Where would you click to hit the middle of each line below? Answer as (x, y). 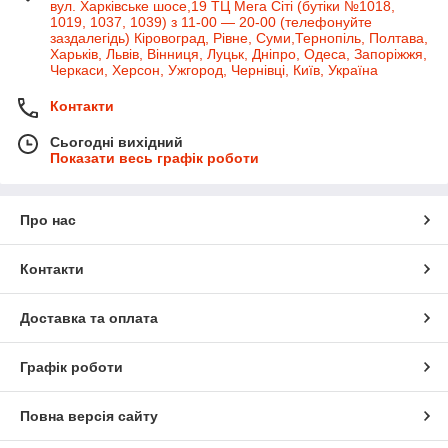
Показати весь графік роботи (154, 158)
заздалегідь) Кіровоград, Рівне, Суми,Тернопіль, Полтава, (239, 38)
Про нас (48, 220)
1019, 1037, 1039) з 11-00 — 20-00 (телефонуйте (211, 22)
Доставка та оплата (89, 318)
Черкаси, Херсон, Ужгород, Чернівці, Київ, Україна (214, 70)
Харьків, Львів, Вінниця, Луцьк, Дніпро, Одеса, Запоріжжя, (238, 54)
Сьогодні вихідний (116, 142)
